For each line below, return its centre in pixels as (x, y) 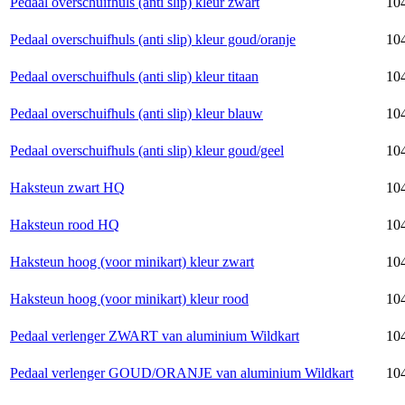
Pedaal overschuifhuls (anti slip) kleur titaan (134, 76)
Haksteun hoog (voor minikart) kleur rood (129, 298)
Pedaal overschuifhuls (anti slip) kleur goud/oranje (153, 39)
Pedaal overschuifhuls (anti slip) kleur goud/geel (147, 150)
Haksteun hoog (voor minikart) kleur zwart (132, 261)
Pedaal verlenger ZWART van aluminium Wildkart (155, 335)
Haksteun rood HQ (65, 224)
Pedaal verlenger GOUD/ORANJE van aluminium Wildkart (182, 372)
